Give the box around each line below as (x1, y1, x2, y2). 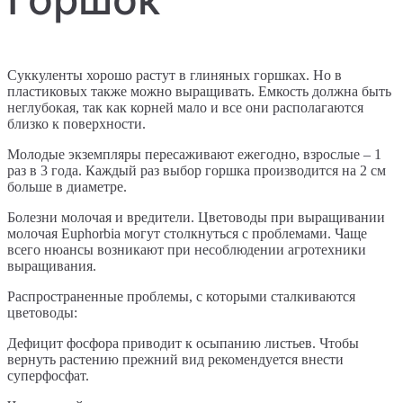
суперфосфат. (7, 368, 89, 384)
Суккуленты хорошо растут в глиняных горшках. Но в (7, 67, 342, 84)
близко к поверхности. (7, 116, 146, 132)
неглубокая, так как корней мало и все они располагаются (7, 100, 363, 116)
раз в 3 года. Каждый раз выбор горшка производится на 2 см (7, 163, 386, 179)
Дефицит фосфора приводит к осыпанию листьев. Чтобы (7, 336, 359, 352)
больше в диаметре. (7, 179, 127, 195)
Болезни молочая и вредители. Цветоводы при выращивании (7, 210, 385, 226)
